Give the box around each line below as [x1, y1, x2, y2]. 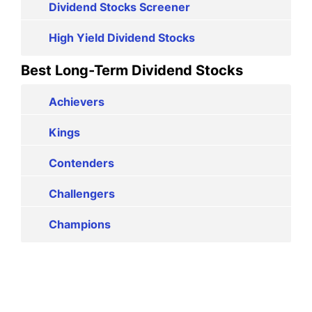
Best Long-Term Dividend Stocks [21, 61, 243, 79]
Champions [49, 217, 111, 231]
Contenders [49, 155, 114, 170]
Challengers [49, 186, 115, 201]
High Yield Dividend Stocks [49, 30, 195, 45]
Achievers [49, 94, 104, 109]
